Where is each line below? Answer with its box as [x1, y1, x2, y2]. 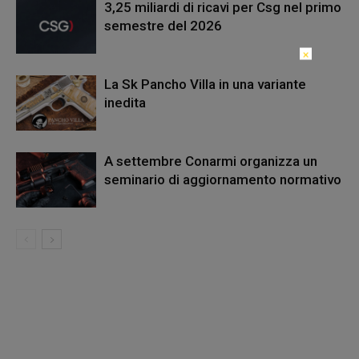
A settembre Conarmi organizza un [104, 152, 317, 169]
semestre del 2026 [104, 17, 222, 34]
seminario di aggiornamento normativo [104, 171, 341, 188]
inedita [104, 94, 146, 111]
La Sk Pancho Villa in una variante [104, 75, 306, 92]
